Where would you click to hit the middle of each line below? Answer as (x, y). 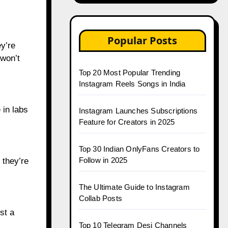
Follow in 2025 (103, 160)
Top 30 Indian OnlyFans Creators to (139, 149)
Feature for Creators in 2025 (127, 122)
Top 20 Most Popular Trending (130, 73)
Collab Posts (100, 198)
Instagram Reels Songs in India (132, 84)
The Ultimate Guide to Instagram (134, 187)
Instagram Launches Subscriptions (138, 111)
